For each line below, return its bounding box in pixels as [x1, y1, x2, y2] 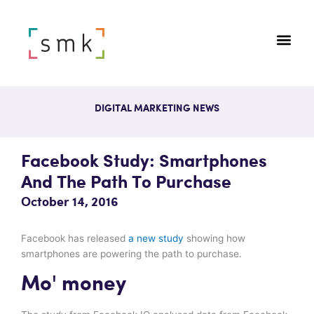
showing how [184, 232, 245, 244]
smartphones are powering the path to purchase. [21, 247, 242, 259]
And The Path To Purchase [21, 173, 231, 192]
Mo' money [21, 273, 126, 295]
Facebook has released [21, 232, 128, 244]
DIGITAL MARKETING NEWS [95, 104, 219, 114]
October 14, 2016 [21, 196, 118, 209]
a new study [128, 232, 184, 244]
